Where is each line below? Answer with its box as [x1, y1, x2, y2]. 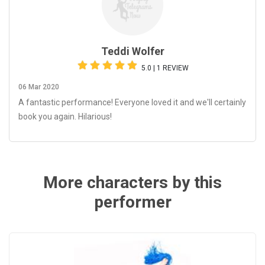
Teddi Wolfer [101, 44, 164, 57]
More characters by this [43, 172, 222, 192]
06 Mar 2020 [18, 82, 59, 91]
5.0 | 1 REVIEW [141, 63, 189, 72]
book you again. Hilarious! [18, 111, 112, 121]
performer [93, 192, 172, 212]
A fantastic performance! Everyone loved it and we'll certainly [18, 97, 246, 107]
